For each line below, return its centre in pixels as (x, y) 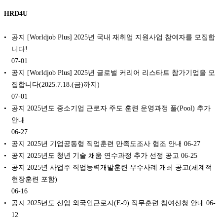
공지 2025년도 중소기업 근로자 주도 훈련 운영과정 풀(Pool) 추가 (111, 108)
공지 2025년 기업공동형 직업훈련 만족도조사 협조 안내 (97, 143)
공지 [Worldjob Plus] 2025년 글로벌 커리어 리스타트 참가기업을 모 (113, 72)
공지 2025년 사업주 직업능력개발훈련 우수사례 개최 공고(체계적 (112, 167)
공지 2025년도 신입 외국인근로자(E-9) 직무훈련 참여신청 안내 (108, 203)
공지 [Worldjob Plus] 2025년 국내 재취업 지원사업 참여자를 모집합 (113, 37)
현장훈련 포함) (34, 179)
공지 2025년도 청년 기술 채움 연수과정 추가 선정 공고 (95, 155)
